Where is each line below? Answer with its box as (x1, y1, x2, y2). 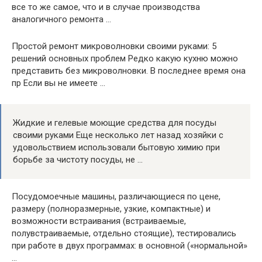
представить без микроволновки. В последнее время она (12, 65, 246, 76)
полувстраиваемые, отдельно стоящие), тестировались (12, 227, 236, 239)
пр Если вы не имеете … (12, 77, 105, 88)
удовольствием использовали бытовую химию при (13, 142, 220, 153)
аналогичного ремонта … (12, 13, 111, 25)
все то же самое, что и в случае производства (12, 1, 200, 12)
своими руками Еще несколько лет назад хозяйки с (13, 129, 223, 140)
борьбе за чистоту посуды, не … (13, 154, 143, 165)
